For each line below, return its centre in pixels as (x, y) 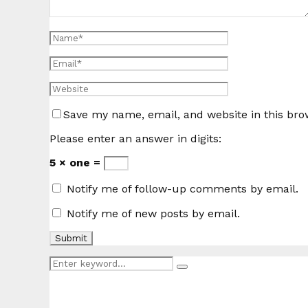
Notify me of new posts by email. (153, 213)
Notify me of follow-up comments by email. (183, 188)
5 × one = (77, 162)
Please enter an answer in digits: (135, 138)
